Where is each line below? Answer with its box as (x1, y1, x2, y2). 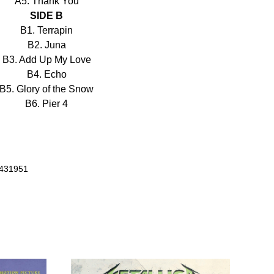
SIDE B (30, 10, 63, 21)
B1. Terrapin (20, 24, 73, 35)
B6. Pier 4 (25, 98, 68, 109)
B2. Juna (27, 39, 66, 50)
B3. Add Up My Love (2, 54, 91, 65)
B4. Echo (26, 68, 67, 80)
